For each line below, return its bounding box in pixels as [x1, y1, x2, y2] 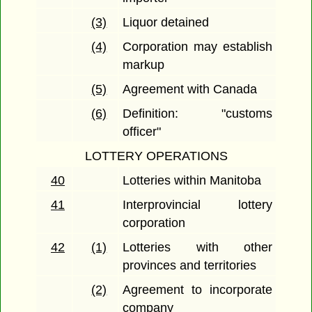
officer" [123, 125, 162, 139]
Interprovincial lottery [123, 198, 272, 212]
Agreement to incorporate [123, 283, 272, 297]
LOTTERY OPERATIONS [84, 149, 228, 164]
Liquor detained [123, 15, 210, 30]
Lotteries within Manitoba [123, 173, 262, 188]
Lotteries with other [123, 240, 272, 255]
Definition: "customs [123, 107, 272, 121]
